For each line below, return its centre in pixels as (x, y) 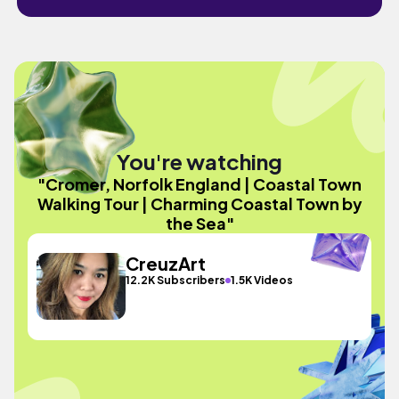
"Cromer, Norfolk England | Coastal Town (199, 183)
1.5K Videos (262, 280)
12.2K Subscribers (176, 280)
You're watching (199, 161)
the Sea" (199, 223)
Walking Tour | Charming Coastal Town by (199, 203)
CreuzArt (166, 263)
